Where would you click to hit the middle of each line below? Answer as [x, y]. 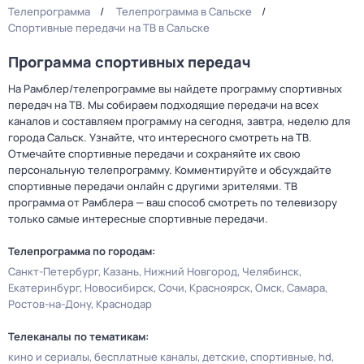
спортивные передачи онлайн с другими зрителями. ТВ [153, 186]
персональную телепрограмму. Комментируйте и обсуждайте [170, 170]
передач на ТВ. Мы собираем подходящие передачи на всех [163, 105]
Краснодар [124, 304]
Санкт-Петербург [53, 271]
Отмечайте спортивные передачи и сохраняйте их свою [154, 154]
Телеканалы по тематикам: [78, 336]
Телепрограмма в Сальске [184, 11]
